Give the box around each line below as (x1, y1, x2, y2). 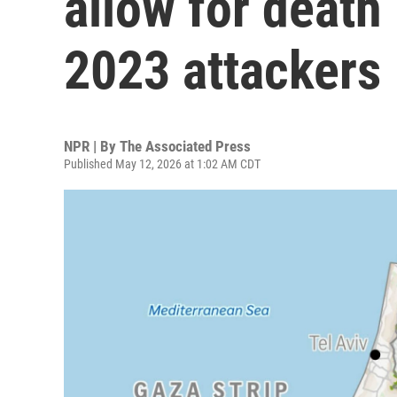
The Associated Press (120, 137, 251, 155)
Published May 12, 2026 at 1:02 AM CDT (64, 157, 261, 171)
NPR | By (64, 137, 120, 155)
